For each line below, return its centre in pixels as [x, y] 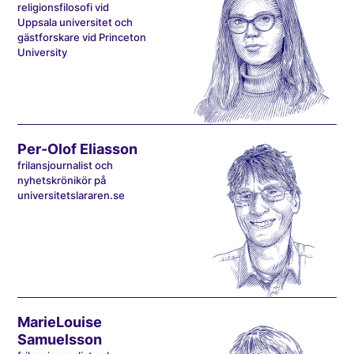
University [43, 52]
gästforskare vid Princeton [82, 37]
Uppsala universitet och [75, 22]
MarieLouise [60, 322]
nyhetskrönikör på [62, 180]
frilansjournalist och [66, 165]
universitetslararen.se [72, 195]
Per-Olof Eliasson [78, 149]
